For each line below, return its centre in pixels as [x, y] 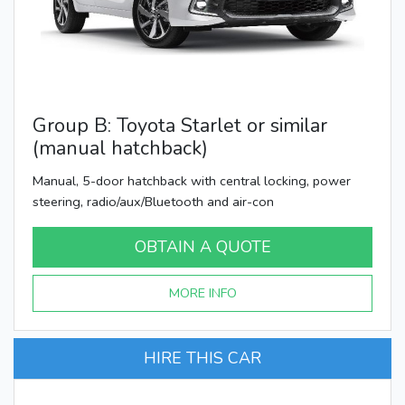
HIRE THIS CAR [202, 358]
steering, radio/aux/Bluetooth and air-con [153, 201]
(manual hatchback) [120, 148]
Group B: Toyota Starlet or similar [180, 125]
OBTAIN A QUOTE [202, 246]
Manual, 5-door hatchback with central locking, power [192, 180]
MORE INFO [202, 292]
